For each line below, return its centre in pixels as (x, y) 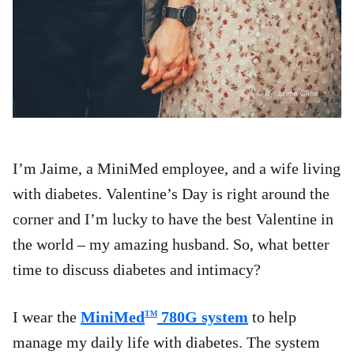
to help (272, 316)
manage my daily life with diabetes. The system (166, 342)
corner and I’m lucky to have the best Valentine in (173, 219)
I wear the (47, 316)
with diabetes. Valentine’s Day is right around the (171, 194)
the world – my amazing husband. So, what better (171, 245)
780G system (203, 316)
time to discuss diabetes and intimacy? (137, 270)
